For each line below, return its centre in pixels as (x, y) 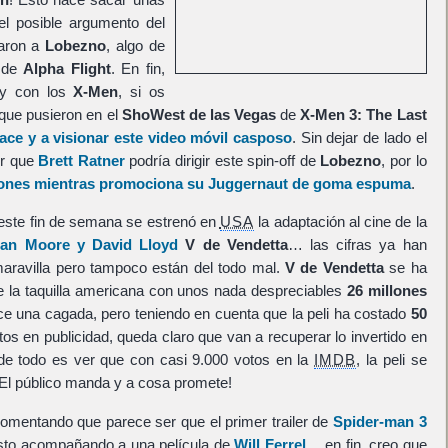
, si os (141, 91)
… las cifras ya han (357, 245)
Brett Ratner (81, 160)
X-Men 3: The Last (363, 114)
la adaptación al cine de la (340, 222)
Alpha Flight (67, 68)
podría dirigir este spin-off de (222, 160)
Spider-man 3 (379, 421)
